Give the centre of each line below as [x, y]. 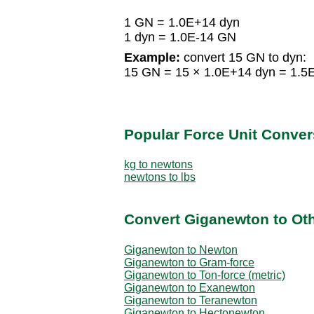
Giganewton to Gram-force [189, 262]
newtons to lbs [160, 177]
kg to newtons [158, 164]
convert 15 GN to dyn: [243, 58]
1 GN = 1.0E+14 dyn [182, 23]
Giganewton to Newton [181, 250]
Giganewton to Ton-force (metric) [205, 275]
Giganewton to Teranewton [191, 300]
